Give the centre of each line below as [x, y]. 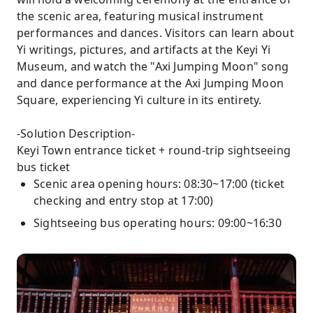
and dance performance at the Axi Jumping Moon [151, 83]
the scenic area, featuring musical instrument [140, 16]
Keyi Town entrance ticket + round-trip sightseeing [154, 150]
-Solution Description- [76, 133]
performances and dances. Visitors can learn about [155, 33]
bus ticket [43, 167]
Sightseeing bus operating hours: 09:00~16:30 [158, 223]
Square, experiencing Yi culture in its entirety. [139, 100]
